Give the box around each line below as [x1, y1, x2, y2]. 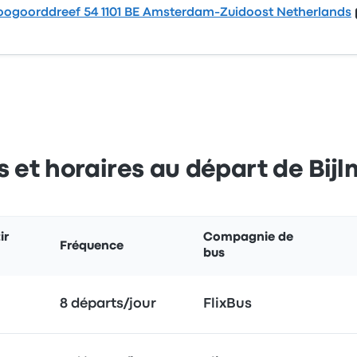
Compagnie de [203, 232, 293, 243]
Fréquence [60, 241, 124, 252]
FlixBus [203, 298, 252, 310]
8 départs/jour [60, 298, 156, 310]
